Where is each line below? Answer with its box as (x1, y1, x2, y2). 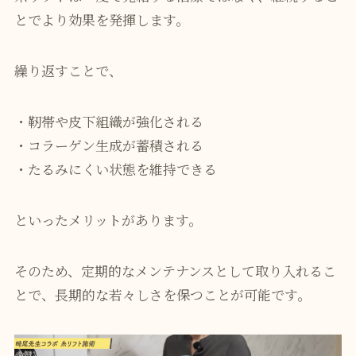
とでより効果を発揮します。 (14, 10, 189, 30)
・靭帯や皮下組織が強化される (14, 111, 203, 132)
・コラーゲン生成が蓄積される (14, 135, 203, 156)
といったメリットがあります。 (14, 210, 202, 230)
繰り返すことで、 (14, 60, 122, 81)
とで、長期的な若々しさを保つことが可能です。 (14, 284, 311, 305)
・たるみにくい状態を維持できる (14, 159, 217, 180)
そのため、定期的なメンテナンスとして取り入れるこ (14, 261, 336, 281)
